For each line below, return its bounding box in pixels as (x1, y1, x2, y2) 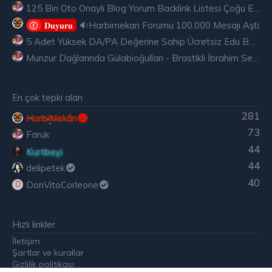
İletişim (12, 235, 40, 246)
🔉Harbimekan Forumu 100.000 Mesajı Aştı (79, 19, 259, 31)
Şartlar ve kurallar (12, 246, 84, 258)
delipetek (26, 162, 65, 174)
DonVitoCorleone (26, 178, 98, 191)
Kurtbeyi (26, 145, 62, 157)
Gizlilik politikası (12, 258, 74, 270)
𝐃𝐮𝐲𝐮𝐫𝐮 (44, 19, 73, 30)
